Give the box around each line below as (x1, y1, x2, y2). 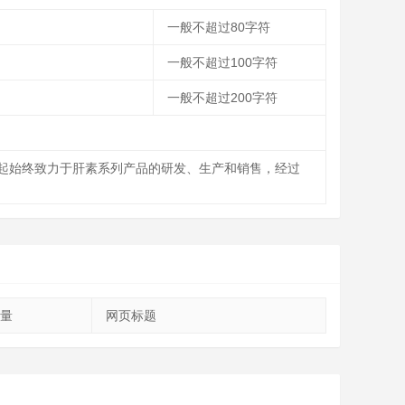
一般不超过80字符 (167, 20, 270, 34)
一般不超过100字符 (167, 55, 278, 70)
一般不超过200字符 (167, 90, 278, 105)
